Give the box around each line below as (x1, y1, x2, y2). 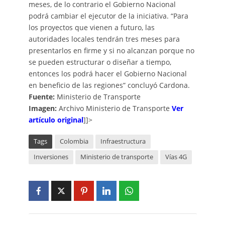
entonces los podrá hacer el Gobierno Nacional (28, 69, 187, 79)
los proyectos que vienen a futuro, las (28, 23, 155, 33)
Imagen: (28, 103, 59, 114)
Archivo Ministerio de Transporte (58, 103, 172, 114)
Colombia (59, 137, 88, 146)
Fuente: (28, 92, 57, 102)
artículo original (28, 115, 83, 125)
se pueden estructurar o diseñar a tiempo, (28, 57, 171, 67)
